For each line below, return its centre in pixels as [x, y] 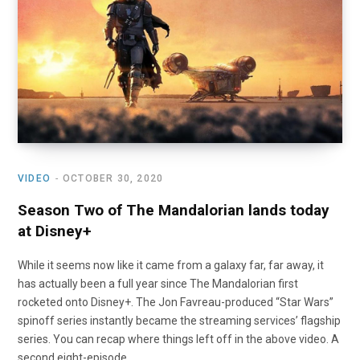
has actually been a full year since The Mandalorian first [158, 284]
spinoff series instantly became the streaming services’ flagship [179, 321]
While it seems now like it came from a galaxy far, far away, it [171, 266]
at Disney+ [55, 231]
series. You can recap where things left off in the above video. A [178, 340]
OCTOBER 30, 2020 [113, 179]
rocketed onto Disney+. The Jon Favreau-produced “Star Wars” [176, 303]
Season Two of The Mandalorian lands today [174, 211]
